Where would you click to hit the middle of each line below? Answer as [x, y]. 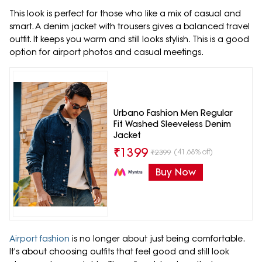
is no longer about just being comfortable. [157, 239]
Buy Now [175, 172]
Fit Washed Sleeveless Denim [172, 124]
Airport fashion [39, 239]
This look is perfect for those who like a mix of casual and [125, 14]
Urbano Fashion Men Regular [173, 113]
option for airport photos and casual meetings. [106, 52]
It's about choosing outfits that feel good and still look [119, 252]
